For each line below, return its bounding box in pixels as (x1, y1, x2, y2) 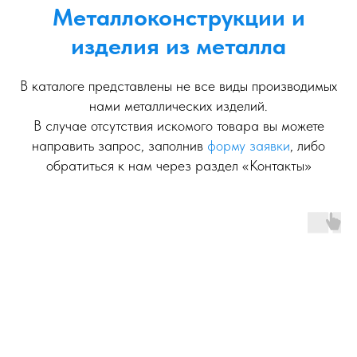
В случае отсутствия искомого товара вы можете (33, 116, 324, 134)
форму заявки (207, 136, 290, 154)
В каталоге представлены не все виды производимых (20, 76, 337, 94)
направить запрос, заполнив (32, 136, 207, 154)
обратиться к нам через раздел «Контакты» (45, 156, 312, 174)
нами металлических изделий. (89, 96, 268, 114)
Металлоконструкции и (52, 2, 305, 31)
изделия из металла (71, 30, 286, 60)
